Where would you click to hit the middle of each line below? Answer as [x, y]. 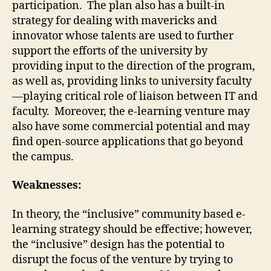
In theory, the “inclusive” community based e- [129, 214]
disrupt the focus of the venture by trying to [122, 260]
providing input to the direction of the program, [134, 66]
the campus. [43, 157]
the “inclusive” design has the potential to [118, 244]
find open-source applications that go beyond [128, 142]
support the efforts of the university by [110, 51]
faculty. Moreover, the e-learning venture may [131, 111]
